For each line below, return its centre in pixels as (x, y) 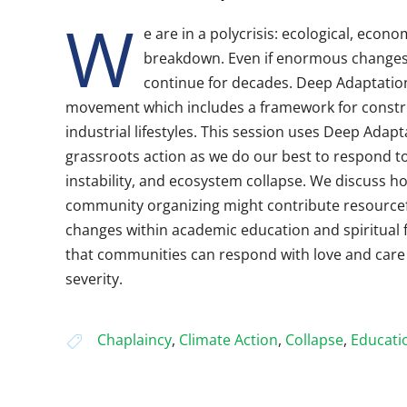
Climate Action (228, 340)
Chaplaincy (134, 340)
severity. (94, 279)
